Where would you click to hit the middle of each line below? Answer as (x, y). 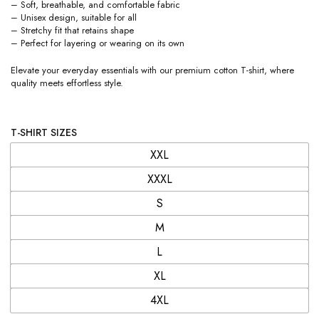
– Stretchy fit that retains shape (72, 31)
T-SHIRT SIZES (44, 133)
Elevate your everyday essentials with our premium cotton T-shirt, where (152, 70)
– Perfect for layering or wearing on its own (98, 43)
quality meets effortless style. (67, 83)
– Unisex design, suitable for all (74, 18)
